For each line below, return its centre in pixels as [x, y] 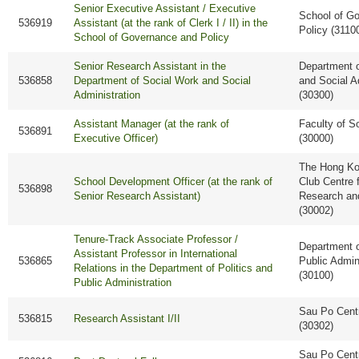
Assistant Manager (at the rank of [152, 124]
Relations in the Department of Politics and [173, 268]
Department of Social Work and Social [163, 81]
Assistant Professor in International [156, 254]
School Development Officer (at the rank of [173, 182]
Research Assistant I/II [127, 319]
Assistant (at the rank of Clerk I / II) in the [171, 23]
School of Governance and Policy [152, 38]
